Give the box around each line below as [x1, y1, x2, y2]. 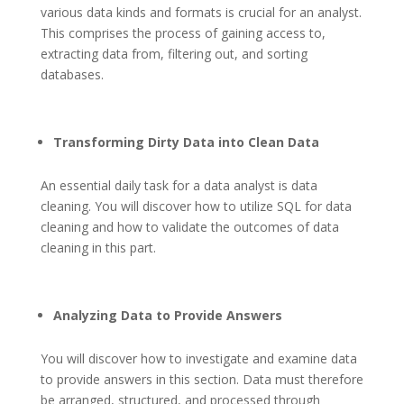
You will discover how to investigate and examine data [40, 350, 357, 368]
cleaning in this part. [40, 239, 156, 257]
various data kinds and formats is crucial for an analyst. [40, 4, 362, 22]
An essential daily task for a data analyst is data [40, 177, 317, 195]
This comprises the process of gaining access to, [40, 24, 326, 42]
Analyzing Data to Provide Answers [52, 307, 282, 325]
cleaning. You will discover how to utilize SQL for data [40, 197, 352, 216]
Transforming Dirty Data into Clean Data [52, 133, 319, 151]
